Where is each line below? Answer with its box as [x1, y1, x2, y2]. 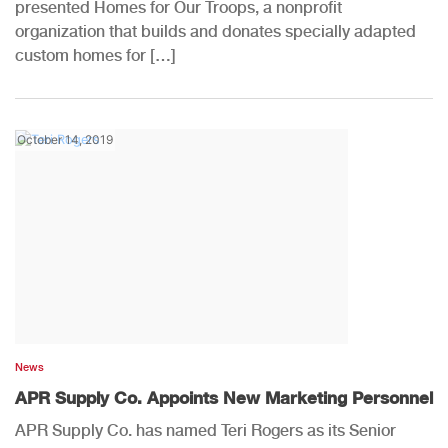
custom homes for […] [15, 45, 176, 65]
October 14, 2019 [17, 131, 113, 147]
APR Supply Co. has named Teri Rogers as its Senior [15, 420, 396, 440]
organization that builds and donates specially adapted [15, 21, 416, 41]
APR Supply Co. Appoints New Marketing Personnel [15, 386, 433, 408]
